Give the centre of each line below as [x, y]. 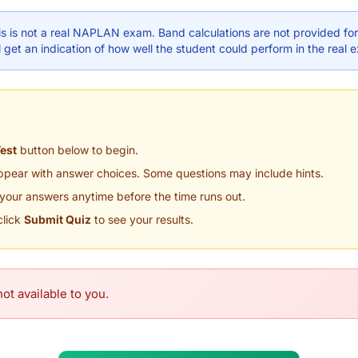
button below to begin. [78, 150]
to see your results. [142, 219]
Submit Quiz [58, 219]
